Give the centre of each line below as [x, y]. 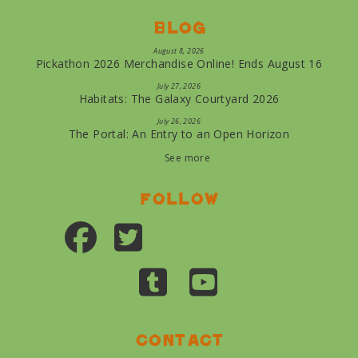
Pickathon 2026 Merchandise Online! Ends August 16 [179, 64]
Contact [179, 340]
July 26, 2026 [179, 121]
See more [188, 158]
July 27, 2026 [179, 86]
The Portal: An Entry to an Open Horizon [179, 134]
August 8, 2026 [179, 51]
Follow [179, 198]
